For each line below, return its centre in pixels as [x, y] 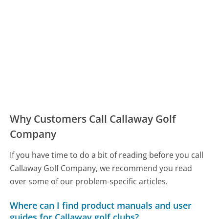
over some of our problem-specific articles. [89, 182]
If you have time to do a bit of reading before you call [107, 155]
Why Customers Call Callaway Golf [93, 119]
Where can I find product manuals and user [101, 206]
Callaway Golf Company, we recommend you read [101, 168]
